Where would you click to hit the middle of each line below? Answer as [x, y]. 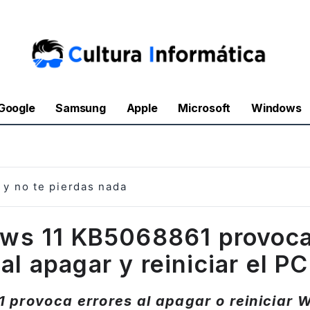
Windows [276, 108]
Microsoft [204, 108]
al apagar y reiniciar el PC [155, 264]
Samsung [81, 108]
